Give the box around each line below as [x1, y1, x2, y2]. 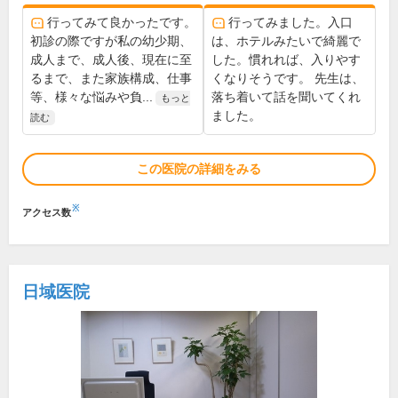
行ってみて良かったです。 [47, 15, 196, 30]
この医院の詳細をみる [137, 162, 261, 177]
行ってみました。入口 [228, 15, 353, 30]
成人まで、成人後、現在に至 [30, 52, 192, 68]
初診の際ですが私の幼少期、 [30, 34, 192, 49]
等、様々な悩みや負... [30, 90, 153, 105]
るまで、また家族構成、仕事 [30, 71, 192, 86]
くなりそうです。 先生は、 [211, 71, 364, 86]
